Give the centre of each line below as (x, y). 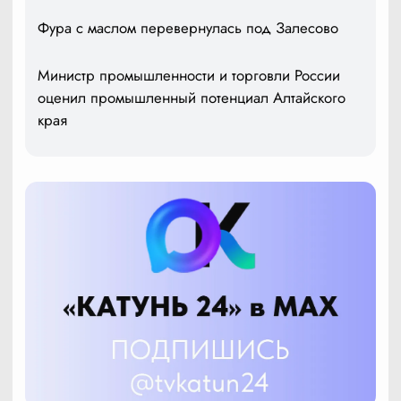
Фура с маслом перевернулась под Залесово (188, 27)
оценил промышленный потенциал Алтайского (192, 97)
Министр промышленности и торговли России (189, 75)
